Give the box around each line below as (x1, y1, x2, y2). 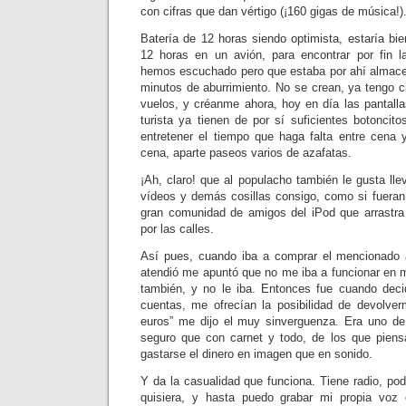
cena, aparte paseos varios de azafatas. (140, 146, 352, 159)
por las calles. (140, 222, 214, 236)
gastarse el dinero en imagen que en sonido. (140, 347, 372, 361)
